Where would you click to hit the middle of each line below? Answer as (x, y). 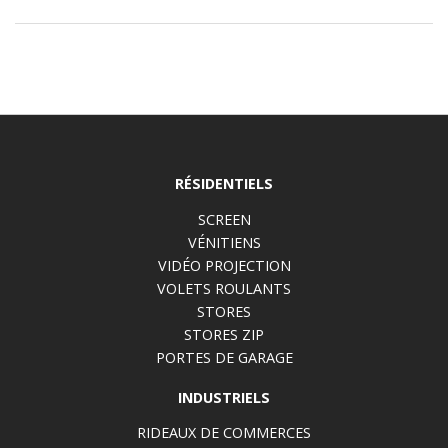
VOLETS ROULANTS (224, 288)
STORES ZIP (224, 334)
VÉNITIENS (224, 242)
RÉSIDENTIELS (224, 184)
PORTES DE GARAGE (224, 357)
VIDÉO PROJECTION (224, 265)
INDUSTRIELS (224, 397)
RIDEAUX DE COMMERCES (224, 433)
